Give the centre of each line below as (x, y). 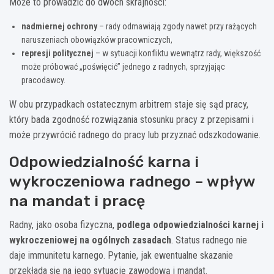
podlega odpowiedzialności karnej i (190, 224)
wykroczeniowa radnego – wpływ (132, 181)
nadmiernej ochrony (59, 26)
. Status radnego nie (209, 240)
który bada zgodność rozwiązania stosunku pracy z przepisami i (131, 119)
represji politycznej (57, 53)
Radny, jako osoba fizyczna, (63, 224)
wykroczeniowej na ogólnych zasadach (90, 240)
